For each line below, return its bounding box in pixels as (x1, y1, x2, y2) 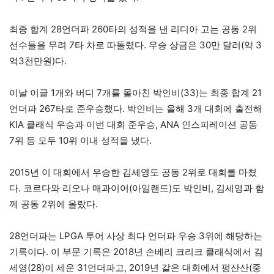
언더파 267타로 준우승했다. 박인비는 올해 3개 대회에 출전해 (9, 103, 262, 115)
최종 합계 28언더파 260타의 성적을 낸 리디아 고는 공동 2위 (9, 23, 257, 35)
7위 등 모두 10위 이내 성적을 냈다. (9, 135, 152, 147)
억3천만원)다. (9, 55, 67, 67)
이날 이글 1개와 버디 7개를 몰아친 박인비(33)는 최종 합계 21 (9, 87, 262, 99)
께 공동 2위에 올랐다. (9, 198, 98, 210)
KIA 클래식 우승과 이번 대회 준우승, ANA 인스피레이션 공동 (9, 119, 257, 131)
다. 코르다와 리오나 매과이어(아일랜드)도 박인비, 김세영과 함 (9, 182, 264, 194)
